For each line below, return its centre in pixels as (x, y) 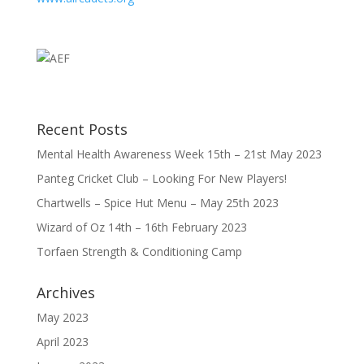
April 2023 (62, 342)
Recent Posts (82, 129)
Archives (65, 292)
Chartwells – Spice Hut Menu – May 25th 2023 (157, 203)
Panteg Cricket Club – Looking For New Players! (161, 178)
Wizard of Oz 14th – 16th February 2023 (141, 227)
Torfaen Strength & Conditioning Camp (139, 251)
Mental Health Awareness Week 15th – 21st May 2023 (179, 154)
